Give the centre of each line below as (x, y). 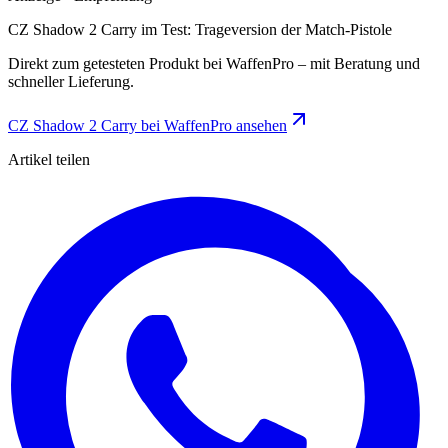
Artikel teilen (49, 159)
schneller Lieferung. (71, 81)
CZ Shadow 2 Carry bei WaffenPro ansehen (147, 125)
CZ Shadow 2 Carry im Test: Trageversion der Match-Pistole (200, 29)
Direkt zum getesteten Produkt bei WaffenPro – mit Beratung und (214, 63)
